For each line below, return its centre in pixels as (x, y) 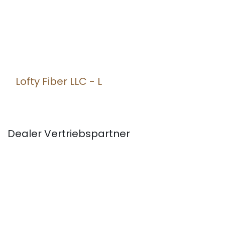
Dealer (25, 134)
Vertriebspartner (86, 134)
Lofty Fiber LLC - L (59, 81)
